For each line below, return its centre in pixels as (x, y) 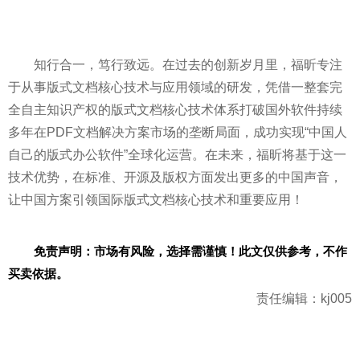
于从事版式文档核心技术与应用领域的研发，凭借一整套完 (175, 87)
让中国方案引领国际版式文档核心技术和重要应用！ (156, 200)
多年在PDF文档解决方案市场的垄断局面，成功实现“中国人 (178, 132)
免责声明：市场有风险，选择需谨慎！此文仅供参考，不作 (190, 251)
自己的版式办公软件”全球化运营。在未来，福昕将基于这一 (177, 155)
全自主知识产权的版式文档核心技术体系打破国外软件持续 (175, 110)
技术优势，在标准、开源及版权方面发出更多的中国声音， (175, 177)
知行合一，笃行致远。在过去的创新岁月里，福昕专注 (188, 65)
